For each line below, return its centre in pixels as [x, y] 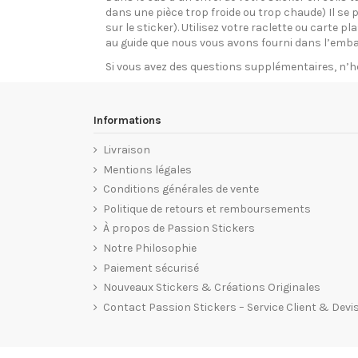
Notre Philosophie [150, 248]
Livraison [127, 150]
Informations [127, 120]
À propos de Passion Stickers [179, 229]
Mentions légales [147, 169]
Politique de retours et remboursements [207, 209]
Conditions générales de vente [181, 189]
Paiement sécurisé [151, 268]
